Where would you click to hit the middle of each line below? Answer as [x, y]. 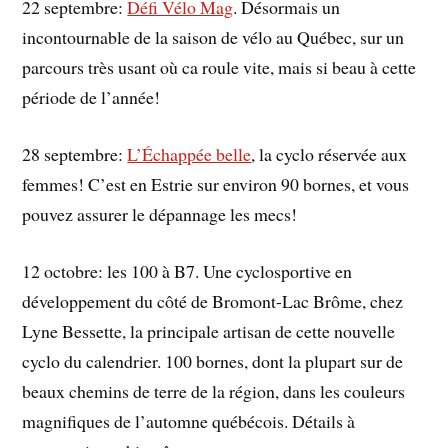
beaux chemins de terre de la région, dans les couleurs [214, 390]
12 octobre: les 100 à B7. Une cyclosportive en [187, 270]
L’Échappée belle [189, 153]
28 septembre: [75, 153]
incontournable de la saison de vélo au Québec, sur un [213, 37]
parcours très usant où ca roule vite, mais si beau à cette [219, 67]
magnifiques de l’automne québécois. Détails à [189, 420]
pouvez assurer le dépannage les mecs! [160, 213]
